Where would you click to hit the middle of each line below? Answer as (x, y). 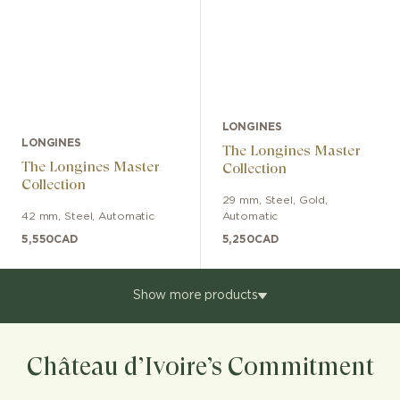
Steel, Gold (295, 200)
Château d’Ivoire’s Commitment (200, 366)
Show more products (196, 295)
